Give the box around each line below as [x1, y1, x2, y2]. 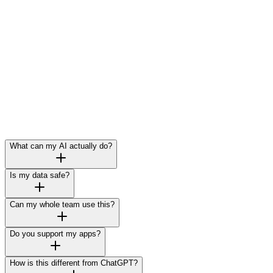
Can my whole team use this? [10, 200, 115, 209]
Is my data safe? [10, 171, 69, 180]
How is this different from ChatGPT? [10, 258, 138, 268]
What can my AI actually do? [10, 141, 112, 151]
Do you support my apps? [10, 229, 101, 238]
